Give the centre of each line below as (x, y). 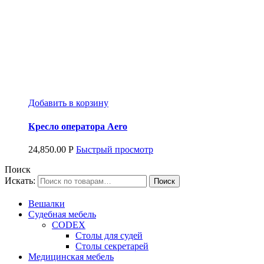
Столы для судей (109, 235)
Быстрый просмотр (115, 149)
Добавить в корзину (68, 103)
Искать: (20, 180)
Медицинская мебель (71, 256)
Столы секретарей (112, 246)
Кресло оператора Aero (78, 126)
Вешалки (47, 203)
